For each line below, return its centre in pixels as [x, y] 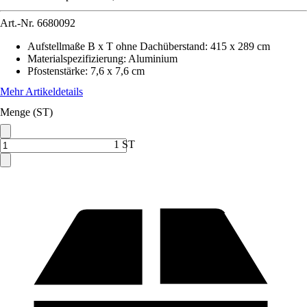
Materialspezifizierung [75, 59]
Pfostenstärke [56, 71]
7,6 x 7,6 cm [118, 71]
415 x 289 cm [240, 46]
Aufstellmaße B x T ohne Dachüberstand [116, 46]
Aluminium [153, 59]
